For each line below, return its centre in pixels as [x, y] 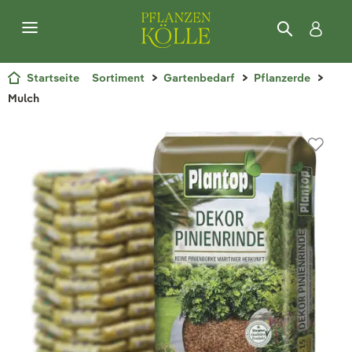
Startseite [53, 78]
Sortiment [118, 78]
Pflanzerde [282, 78]
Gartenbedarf [199, 78]
